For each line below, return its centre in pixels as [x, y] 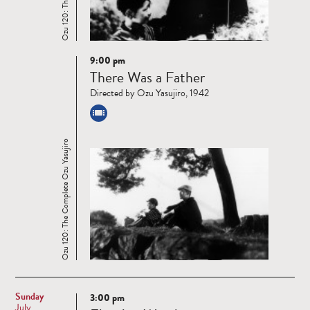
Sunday [29, 296]
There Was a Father [147, 77]
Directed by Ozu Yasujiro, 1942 [149, 93]
